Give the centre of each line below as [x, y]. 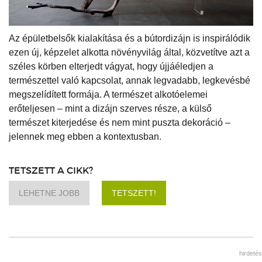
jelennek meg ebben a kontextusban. [85, 137]
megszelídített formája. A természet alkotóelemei [108, 95]
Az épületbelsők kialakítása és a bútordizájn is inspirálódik [130, 39]
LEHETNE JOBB [49, 193]
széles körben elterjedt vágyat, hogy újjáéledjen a [111, 67]
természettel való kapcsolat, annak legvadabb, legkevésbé [130, 81]
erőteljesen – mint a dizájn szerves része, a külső [110, 109]
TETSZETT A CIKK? [51, 170]
